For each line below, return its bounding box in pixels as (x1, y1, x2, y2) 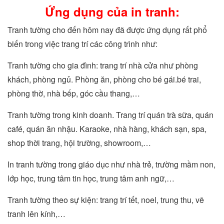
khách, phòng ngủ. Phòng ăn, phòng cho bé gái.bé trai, (7, 73, 201, 85)
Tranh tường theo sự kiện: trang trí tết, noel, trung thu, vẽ (7, 194, 204, 205)
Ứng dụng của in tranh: (44, 3, 179, 20)
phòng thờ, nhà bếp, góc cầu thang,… (7, 87, 140, 99)
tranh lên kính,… (7, 208, 65, 219)
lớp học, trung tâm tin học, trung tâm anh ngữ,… (7, 172, 174, 184)
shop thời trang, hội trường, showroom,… (7, 137, 151, 148)
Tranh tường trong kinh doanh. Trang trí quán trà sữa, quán (7, 109, 213, 120)
